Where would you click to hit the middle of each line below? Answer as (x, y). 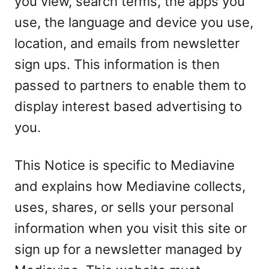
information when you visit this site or (131, 228)
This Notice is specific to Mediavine (125, 165)
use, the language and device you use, (134, 22)
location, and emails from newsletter (127, 43)
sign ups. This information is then (117, 64)
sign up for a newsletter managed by (128, 249)
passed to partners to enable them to (130, 85)
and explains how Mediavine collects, (130, 186)
